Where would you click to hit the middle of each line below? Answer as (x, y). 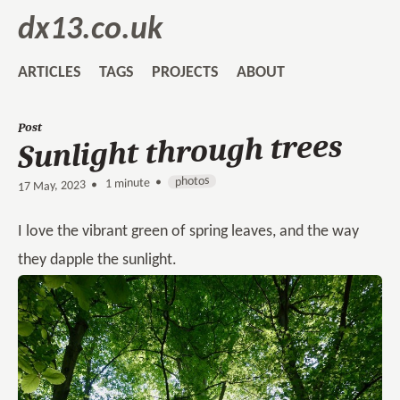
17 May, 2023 (52, 187)
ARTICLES (50, 73)
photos (192, 182)
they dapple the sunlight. (97, 260)
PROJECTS (185, 73)
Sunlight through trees (180, 152)
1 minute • (132, 183)
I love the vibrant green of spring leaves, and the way (188, 232)
